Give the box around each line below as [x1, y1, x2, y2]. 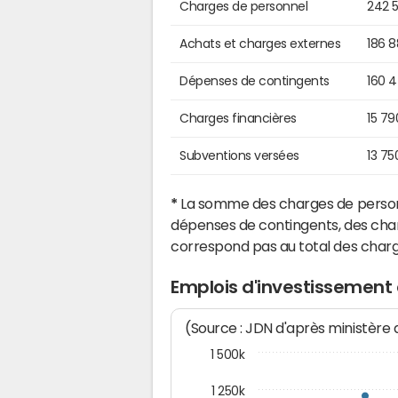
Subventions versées [179, 149, 299, 163]
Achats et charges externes [179, 37, 341, 51]
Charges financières [179, 112, 297, 125]
